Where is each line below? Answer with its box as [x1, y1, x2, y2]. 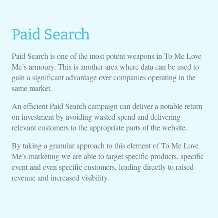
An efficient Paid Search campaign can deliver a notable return [11, 101, 202, 111]
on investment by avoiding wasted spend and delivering [11, 111, 181, 122]
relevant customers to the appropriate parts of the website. [11, 122, 187, 132]
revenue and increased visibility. [11, 172, 109, 182]
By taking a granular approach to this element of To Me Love [11, 140, 199, 150]
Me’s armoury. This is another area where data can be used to [11, 61, 199, 72]
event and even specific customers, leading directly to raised [11, 162, 194, 172]
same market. [11, 83, 52, 93]
